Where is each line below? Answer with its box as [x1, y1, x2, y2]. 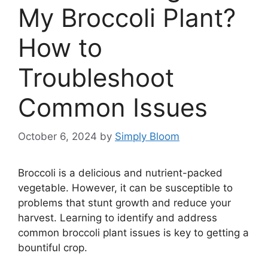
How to [18, 32, 102, 63]
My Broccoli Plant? [18, 2, 236, 33]
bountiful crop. [18, 242, 87, 254]
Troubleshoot [18, 62, 174, 93]
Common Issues [18, 92, 208, 123]
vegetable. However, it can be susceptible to [18, 182, 233, 194]
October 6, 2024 [18, 130, 97, 143]
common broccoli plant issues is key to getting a [18, 227, 249, 239]
